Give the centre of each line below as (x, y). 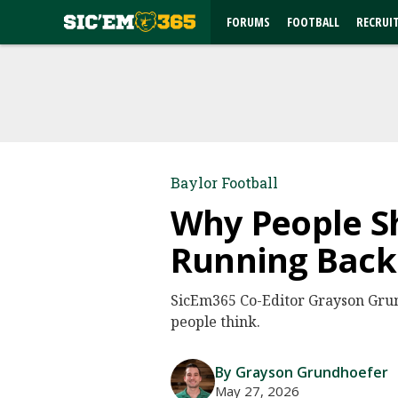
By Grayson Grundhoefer (302, 372)
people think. (215, 322)
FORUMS (248, 22)
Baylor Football (224, 183)
